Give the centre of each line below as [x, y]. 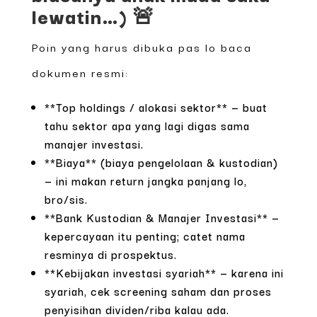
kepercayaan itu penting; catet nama [145, 235]
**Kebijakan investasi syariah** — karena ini [164, 272]
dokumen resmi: [80, 72]
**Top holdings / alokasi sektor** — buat [156, 106]
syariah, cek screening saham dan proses [158, 290]
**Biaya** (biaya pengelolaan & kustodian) [161, 162]
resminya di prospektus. [110, 254]
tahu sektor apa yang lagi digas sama [147, 125]
